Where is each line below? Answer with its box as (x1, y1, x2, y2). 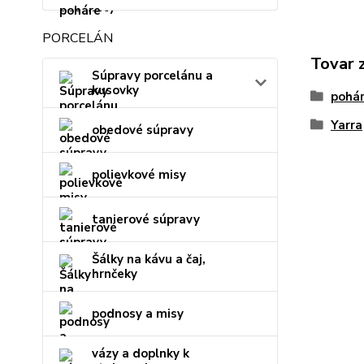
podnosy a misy (92, 305, 184, 322)
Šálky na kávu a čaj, (92, 251, 206, 267)
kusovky (92, 82, 139, 98)
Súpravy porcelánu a (92, 67, 213, 84)
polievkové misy (92, 167, 186, 183)
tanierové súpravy (92, 211, 200, 227)
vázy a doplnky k (92, 345, 189, 362)
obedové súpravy (92, 122, 193, 138)
